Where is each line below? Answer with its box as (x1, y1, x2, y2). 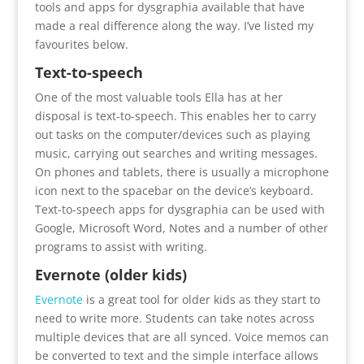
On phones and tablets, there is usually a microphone (34, 163, 329, 180)
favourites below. (34, 36, 128, 52)
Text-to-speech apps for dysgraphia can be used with (34, 201, 325, 217)
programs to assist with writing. (34, 238, 207, 254)
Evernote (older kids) (34, 264, 187, 284)
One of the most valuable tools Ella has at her (34, 89, 283, 105)
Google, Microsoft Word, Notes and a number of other (34, 219, 328, 236)
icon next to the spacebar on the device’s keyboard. (34, 182, 317, 198)
